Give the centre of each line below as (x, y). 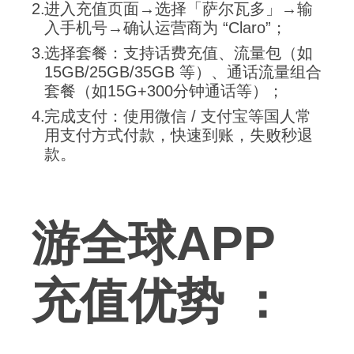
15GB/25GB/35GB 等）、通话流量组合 (183, 72)
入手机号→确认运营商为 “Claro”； (166, 28)
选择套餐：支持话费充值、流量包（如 (179, 53)
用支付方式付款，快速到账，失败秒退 (179, 136)
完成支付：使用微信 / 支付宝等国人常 (178, 117)
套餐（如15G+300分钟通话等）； (164, 91)
